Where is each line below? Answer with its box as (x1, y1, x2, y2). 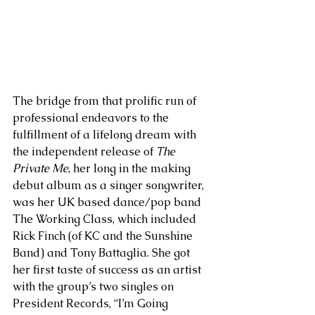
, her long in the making (68, 161, 193, 176)
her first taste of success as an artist (13, 262, 204, 277)
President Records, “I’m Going (13, 296, 171, 311)
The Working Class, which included (13, 212, 199, 226)
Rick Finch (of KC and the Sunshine (13, 229, 195, 243)
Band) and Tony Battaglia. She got (13, 245, 193, 260)
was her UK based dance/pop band (13, 195, 204, 210)
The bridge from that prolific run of (13, 94, 199, 108)
